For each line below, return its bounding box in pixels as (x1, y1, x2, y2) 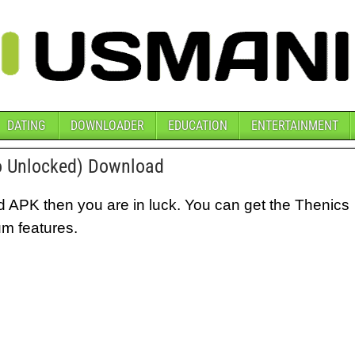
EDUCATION (167, 118, 227, 133)
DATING (6, 118, 45, 133)
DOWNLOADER (70, 118, 144, 133)
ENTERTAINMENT (250, 118, 338, 133)
